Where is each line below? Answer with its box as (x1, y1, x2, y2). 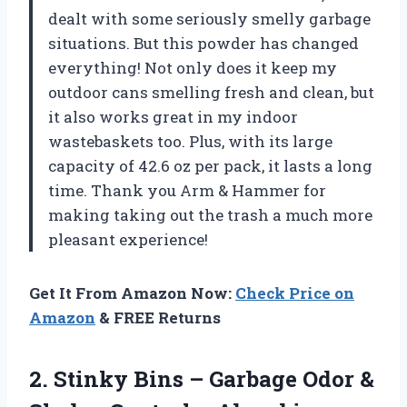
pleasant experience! (48, 228, 208, 250)
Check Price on (235, 282, 354, 303)
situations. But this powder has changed (48, 32, 359, 54)
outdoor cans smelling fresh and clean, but (48, 81, 374, 103)
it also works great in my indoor (48, 105, 298, 127)
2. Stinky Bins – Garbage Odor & (29, 363, 374, 393)
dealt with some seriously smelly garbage (48, 7, 371, 29)
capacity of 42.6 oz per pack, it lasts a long (48, 154, 372, 176)
